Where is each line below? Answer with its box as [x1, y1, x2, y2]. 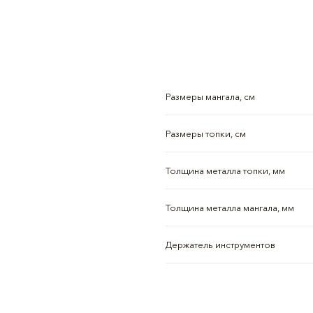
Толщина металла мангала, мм [165, 202, 294, 213]
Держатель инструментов [165, 239, 275, 250]
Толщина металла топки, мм [165, 165, 285, 176]
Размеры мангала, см [165, 91, 255, 102]
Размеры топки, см [165, 128, 246, 139]
